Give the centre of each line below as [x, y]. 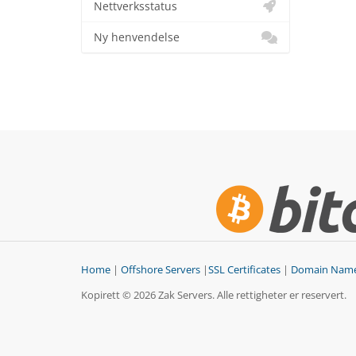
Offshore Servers [161, 270]
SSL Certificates [244, 270]
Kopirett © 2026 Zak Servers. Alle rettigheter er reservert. [214, 295]
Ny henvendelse [137, 37]
